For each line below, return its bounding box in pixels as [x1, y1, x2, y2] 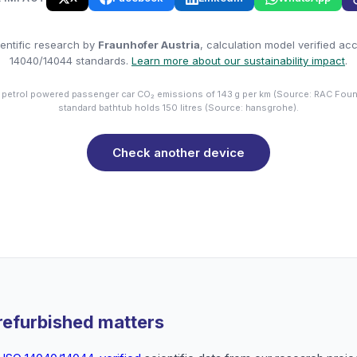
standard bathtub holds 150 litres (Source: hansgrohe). [58, 102, 299, 113]
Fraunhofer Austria [97, 38, 200, 51]
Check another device [112, 145, 245, 160]
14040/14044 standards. [10, 54, 131, 67]
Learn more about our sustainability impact [131, 54, 345, 67]
